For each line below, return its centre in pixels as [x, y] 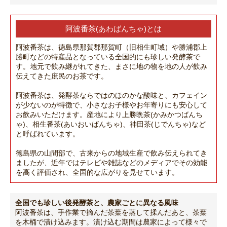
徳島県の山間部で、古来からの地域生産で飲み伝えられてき [111, 153]
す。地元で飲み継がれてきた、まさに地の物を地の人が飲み [111, 67]
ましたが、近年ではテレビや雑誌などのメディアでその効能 [111, 163]
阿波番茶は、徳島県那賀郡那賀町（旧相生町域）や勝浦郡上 [111, 47]
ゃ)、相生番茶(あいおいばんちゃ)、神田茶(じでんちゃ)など [111, 124]
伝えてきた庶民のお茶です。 [62, 76]
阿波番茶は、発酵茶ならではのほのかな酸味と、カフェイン [111, 96]
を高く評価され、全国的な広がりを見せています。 [97, 173]
